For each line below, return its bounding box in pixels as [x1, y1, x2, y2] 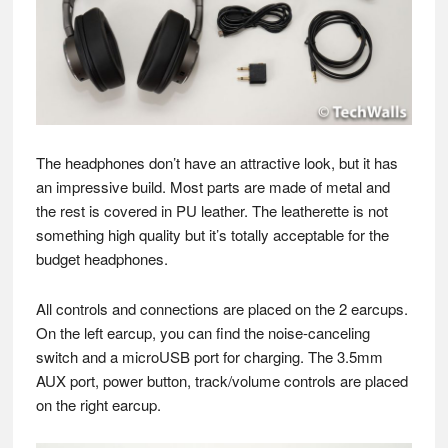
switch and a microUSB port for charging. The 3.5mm [35, 345, 383, 367]
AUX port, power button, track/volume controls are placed [35, 369, 408, 391]
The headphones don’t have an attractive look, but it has [35, 151, 398, 173]
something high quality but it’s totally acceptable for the [35, 223, 389, 245]
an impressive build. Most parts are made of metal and [35, 175, 390, 197]
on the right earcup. [35, 393, 161, 415]
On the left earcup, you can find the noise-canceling [35, 321, 370, 343]
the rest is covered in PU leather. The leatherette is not [35, 199, 388, 221]
